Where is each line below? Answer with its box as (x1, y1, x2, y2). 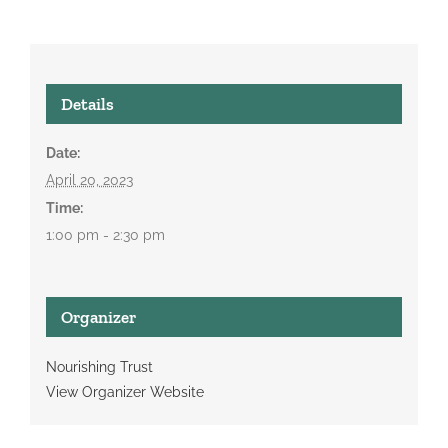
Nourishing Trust (45, 359, 153, 375)
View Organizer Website (45, 384, 204, 400)
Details (60, 94, 114, 114)
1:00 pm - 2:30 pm (45, 227, 165, 243)
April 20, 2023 (45, 172, 133, 188)
